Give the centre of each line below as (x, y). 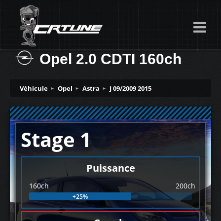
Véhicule (34, 88)
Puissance (110, 168)
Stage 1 (56, 139)
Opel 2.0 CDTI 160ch (110, 59)
